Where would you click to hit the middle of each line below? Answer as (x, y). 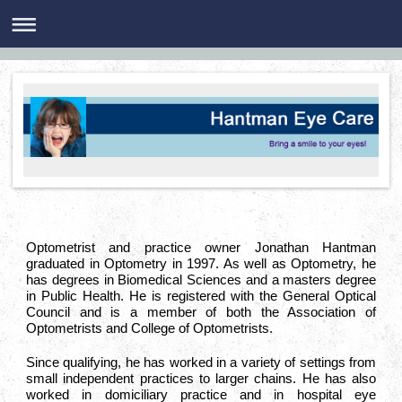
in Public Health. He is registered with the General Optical (201, 296)
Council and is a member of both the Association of (201, 312)
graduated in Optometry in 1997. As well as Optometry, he (201, 263)
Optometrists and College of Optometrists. (149, 328)
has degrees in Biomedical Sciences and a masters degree (201, 280)
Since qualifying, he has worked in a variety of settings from (201, 362)
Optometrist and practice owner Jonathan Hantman (201, 247)
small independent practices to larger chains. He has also (201, 378)
